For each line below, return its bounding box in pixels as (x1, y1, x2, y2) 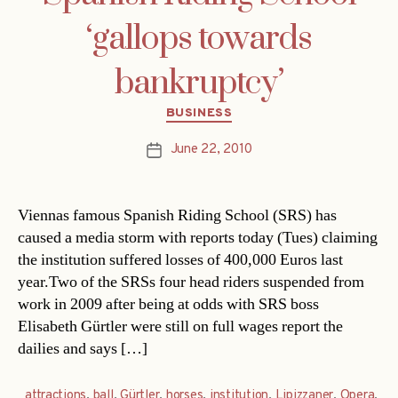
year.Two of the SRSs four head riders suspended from (18, 271, 364, 292)
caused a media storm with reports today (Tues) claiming (18, 227, 378, 248)
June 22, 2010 (170, 140, 252, 158)
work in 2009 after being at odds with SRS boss (18, 293, 319, 314)
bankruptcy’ (115, 62, 283, 106)
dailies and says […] (18, 338, 147, 359)
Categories (198, 99, 275, 121)
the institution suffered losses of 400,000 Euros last (18, 249, 343, 270)
